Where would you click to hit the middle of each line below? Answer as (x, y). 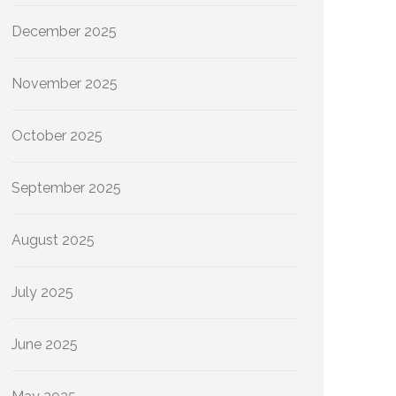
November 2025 (65, 84)
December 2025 (64, 31)
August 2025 (53, 240)
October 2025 (57, 136)
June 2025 (45, 344)
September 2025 (66, 188)
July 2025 (42, 292)
